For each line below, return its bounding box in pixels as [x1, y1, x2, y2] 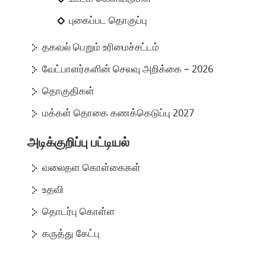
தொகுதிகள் [42, 84, 95, 99]
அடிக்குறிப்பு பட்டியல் [27, 134, 130, 152]
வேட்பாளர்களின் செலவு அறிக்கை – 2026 [42, 62, 214, 77]
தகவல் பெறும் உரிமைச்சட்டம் [42, 40, 160, 55]
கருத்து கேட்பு [42, 226, 100, 241]
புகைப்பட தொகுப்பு [69, 13, 148, 28]
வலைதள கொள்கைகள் [42, 160, 141, 175]
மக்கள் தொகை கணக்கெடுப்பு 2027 [42, 106, 195, 121]
